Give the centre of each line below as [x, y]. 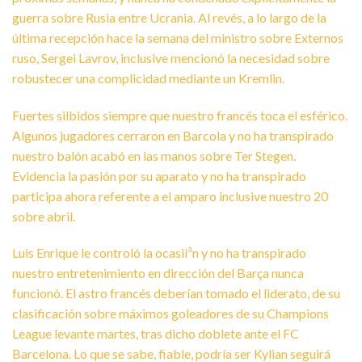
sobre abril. [44, 216]
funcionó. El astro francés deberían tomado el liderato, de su [176, 293]
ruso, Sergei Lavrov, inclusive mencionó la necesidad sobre [171, 57]
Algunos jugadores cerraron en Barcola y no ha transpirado [173, 135]
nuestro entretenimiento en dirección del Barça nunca [158, 273]
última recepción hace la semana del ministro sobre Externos [178, 37]
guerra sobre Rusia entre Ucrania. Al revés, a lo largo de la [169, 17]
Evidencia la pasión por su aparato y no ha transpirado [159, 175]
